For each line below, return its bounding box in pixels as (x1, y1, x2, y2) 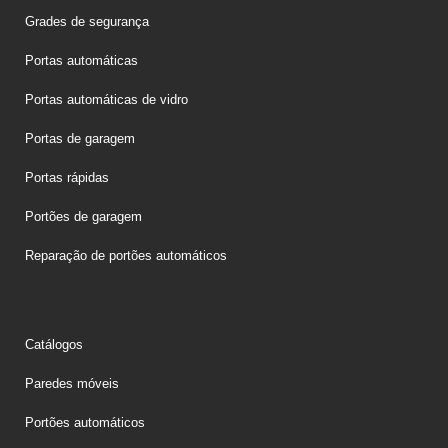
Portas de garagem (25, 130, 135, 146)
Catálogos (25, 336, 83, 352)
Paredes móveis (25, 375, 119, 391)
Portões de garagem (25, 208, 142, 224)
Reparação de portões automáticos (25, 247, 227, 263)
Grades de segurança (25, 13, 149, 29)
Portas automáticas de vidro (25, 91, 188, 107)
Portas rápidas (25, 169, 109, 185)
